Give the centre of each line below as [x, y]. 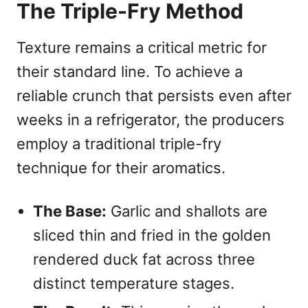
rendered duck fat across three [144, 260]
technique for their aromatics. [121, 168]
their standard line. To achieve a [130, 72]
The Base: [70, 211]
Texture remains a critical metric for [142, 48]
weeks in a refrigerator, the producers [151, 120]
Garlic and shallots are [187, 211]
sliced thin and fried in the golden [152, 235]
